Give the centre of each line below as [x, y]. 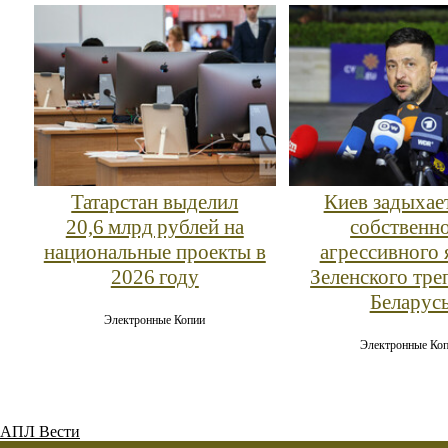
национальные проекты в [154, 252]
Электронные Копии [155, 320]
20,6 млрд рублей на [154, 227]
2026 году [154, 277]
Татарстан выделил [155, 202]
